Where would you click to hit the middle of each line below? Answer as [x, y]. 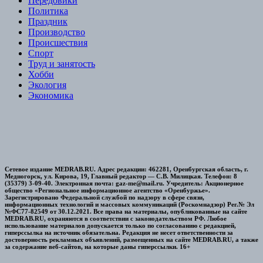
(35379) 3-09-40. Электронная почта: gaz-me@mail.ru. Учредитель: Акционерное [124, 183]
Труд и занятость [62, 64]
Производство [57, 32]
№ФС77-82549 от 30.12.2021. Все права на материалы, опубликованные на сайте [126, 212]
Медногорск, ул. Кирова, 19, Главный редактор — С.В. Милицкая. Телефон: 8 [121, 176]
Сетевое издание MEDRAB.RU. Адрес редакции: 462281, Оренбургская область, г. [127, 169]
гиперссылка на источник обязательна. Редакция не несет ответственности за [119, 233]
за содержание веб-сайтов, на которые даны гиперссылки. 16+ [97, 247]
